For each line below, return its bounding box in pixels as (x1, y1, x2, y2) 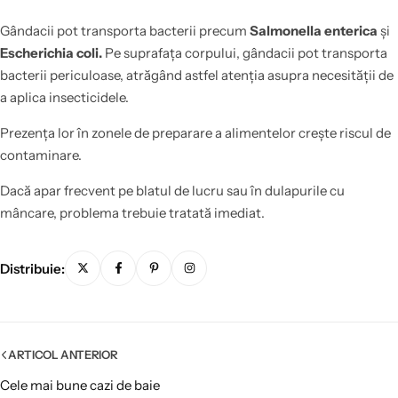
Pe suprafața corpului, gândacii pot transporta (102, 44, 387, 62)
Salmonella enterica (250, 22, 378, 40)
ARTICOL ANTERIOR (8, 347, 118, 362)
